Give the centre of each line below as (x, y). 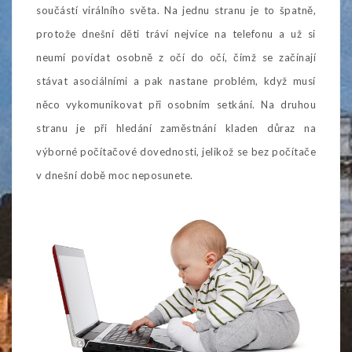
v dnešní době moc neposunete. (115, 175)
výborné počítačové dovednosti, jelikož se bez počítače (176, 151)
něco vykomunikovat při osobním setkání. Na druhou (176, 104)
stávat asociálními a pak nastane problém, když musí (176, 81)
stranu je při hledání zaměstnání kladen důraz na (176, 128)
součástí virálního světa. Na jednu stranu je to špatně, (176, 10)
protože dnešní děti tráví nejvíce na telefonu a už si (176, 33)
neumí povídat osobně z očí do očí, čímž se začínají (176, 57)
